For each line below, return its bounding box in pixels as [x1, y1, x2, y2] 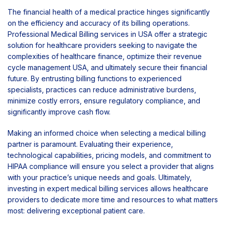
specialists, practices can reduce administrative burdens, [8, 85, 196, 94]
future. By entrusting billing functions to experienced [8, 74, 182, 83]
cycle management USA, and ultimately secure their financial [8, 63, 207, 72]
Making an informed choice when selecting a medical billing [8, 129, 206, 138]
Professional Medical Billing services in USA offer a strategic [8, 30, 207, 39]
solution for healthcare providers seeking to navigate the [8, 41, 197, 50]
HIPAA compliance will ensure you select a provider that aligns [8, 162, 214, 171]
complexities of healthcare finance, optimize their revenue [8, 52, 202, 61]
